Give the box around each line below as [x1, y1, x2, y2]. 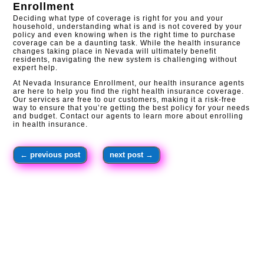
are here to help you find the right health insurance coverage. [13, 87, 245, 95]
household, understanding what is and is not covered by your [13, 22, 243, 31]
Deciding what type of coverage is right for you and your [13, 14, 224, 22]
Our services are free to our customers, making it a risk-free [13, 95, 237, 104]
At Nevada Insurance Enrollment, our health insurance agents [13, 78, 245, 87]
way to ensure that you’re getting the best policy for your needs [13, 103, 250, 112]
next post [110, 150, 144, 159]
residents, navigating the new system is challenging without [13, 55, 237, 64]
